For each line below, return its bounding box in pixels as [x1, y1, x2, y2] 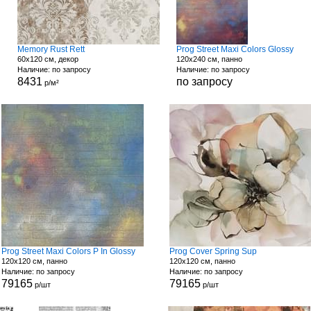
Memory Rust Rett [17, 44, 85, 54]
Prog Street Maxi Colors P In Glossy [1, 246, 136, 256]
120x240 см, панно [176, 55, 243, 63]
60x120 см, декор [17, 55, 78, 63]
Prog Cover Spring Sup [169, 246, 257, 256]
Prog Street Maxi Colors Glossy [176, 44, 294, 54]
